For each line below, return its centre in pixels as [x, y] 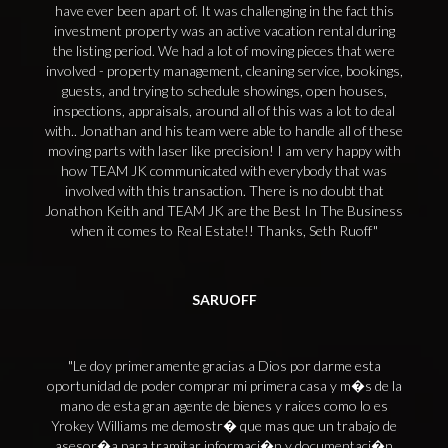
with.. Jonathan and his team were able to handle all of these [224, 130]
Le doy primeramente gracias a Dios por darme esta [226, 365]
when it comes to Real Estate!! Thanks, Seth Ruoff [221, 230]
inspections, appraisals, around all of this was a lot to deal [224, 110]
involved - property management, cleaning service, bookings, [224, 70]
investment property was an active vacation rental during [224, 30]
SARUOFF [224, 299]
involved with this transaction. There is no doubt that [224, 190]
